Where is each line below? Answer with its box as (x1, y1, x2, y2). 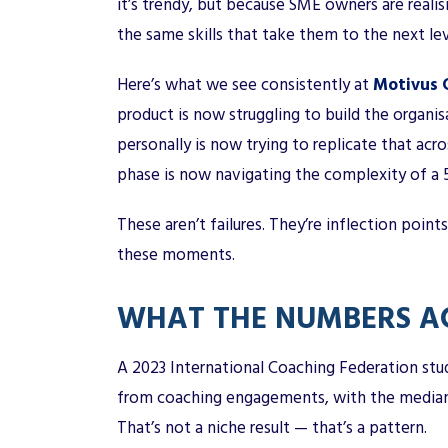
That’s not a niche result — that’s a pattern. (117, 413, 427, 442)
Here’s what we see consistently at (117, 70, 369, 99)
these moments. (117, 240, 235, 269)
